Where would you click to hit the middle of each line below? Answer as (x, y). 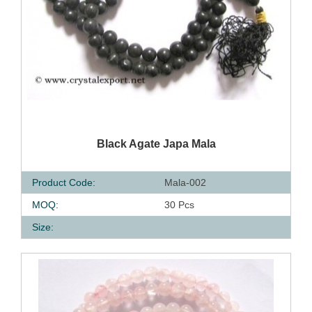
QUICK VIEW (97, 140)
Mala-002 (185, 182)
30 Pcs (179, 205)
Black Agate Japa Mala (156, 144)
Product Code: (64, 182)
